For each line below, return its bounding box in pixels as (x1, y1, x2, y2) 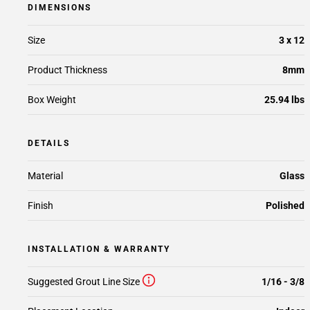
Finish (28, 200, 53, 211)
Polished (266, 200, 304, 211)
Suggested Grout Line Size (28, 276, 140, 287)
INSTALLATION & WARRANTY (28, 244, 170, 254)
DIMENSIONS (28, 3, 91, 12)
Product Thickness (28, 64, 107, 75)
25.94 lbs (264, 94, 304, 105)
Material (28, 170, 63, 181)
